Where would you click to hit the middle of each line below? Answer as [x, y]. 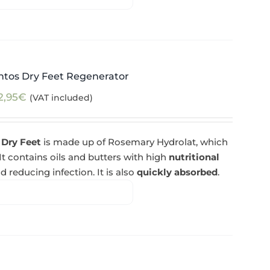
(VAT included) [61, 98]
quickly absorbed [177, 172]
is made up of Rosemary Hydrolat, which [135, 142]
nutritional [194, 157]
